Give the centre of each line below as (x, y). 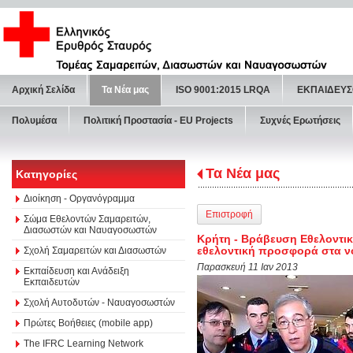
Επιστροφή (229, 214)
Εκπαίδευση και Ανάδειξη (76, 271)
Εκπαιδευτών (52, 282)
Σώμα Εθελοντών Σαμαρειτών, (87, 219)
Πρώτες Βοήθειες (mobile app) (88, 323)
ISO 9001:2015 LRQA (223, 90)
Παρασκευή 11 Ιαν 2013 (247, 267)
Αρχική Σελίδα (43, 90)
